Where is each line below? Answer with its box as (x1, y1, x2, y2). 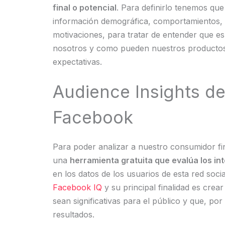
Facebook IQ (52, 182, 102, 192)
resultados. (52, 209, 94, 219)
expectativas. (52, 57, 102, 67)
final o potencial (52, 3, 117, 13)
